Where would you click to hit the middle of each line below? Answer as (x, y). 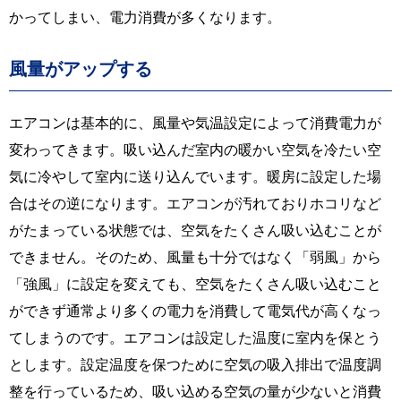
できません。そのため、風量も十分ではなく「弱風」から (195, 256)
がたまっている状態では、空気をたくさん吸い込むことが (195, 230)
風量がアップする (81, 68)
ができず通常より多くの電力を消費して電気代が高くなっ (195, 310)
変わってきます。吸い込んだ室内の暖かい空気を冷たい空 (195, 149)
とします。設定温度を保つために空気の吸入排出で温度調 (195, 364)
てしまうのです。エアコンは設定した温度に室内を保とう (195, 337)
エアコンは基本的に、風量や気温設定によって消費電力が (195, 122)
